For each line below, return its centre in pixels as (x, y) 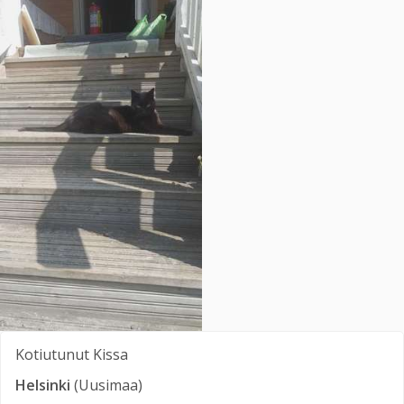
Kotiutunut (52, 355)
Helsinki (43, 386)
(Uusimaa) (108, 386)
